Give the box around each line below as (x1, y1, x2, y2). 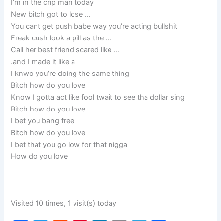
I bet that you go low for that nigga (11, 140, 128, 149)
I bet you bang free (11, 116, 74, 126)
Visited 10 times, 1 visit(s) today (11, 198, 117, 208)
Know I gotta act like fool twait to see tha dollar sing (11, 93, 185, 102)
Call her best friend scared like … (11, 45, 120, 55)
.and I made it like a (11, 57, 75, 67)
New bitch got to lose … (11, 10, 91, 19)
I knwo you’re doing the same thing (11, 69, 130, 78)
